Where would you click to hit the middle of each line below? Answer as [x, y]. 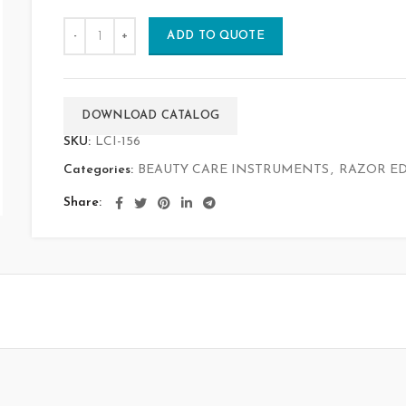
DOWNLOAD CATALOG [151, 116]
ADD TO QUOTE [216, 36]
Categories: [101, 170]
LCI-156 [118, 142]
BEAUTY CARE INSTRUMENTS [234, 170]
